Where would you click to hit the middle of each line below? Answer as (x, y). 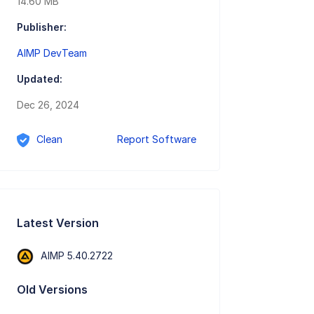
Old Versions (53, 289)
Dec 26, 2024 (48, 105)
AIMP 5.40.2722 (77, 255)
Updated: (40, 79)
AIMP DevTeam (52, 53)
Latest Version (58, 223)
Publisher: (42, 27)
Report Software (157, 139)
